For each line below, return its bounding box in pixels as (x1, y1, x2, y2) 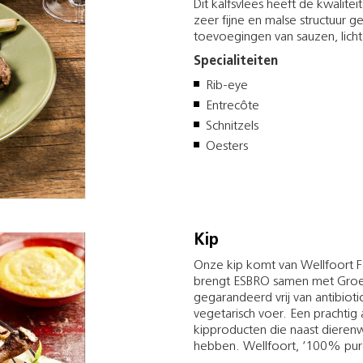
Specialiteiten (194, 54, 278, 68)
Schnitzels (206, 119, 258, 133)
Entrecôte (206, 99, 259, 113)
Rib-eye (206, 79, 248, 92)
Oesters (206, 139, 248, 153)
